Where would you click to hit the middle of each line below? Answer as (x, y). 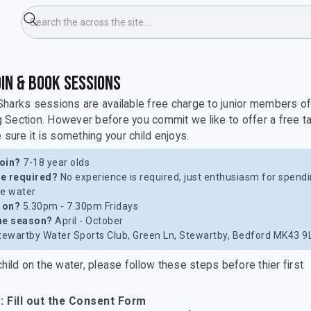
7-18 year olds (55, 162)
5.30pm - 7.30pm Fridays (79, 206)
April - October (88, 221)
